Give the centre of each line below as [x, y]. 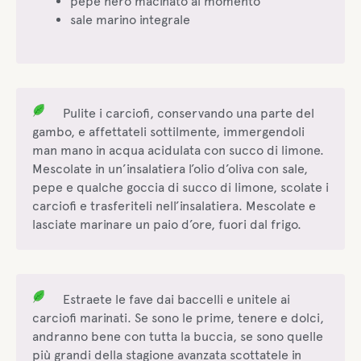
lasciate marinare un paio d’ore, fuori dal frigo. [167, 225]
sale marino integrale [130, 19]
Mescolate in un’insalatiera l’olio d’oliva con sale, [170, 169]
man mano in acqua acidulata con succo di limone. [178, 151]
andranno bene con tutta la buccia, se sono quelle [178, 337]
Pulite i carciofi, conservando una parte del [189, 114]
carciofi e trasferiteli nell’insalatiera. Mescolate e [174, 206]
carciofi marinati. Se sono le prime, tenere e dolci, [178, 318]
